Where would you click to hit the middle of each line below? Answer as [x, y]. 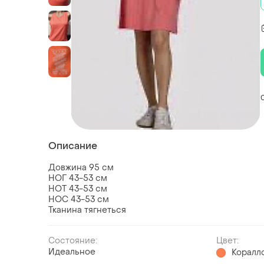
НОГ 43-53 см [78, 179]
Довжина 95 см [81, 168]
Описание [73, 146]
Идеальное [72, 252]
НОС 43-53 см [79, 200]
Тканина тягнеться [87, 210]
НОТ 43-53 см [78, 189]
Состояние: [73, 241]
